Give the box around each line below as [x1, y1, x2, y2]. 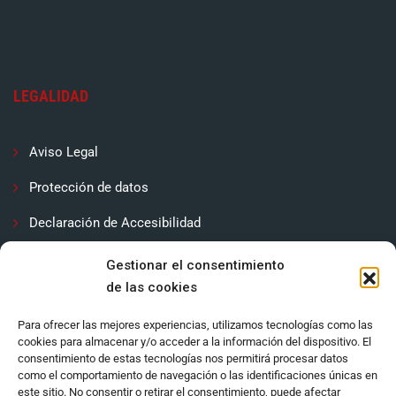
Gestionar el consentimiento [106, 257, 285, 273]
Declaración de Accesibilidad [29, 214, 201, 231]
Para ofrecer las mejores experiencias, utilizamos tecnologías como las [18, 318, 373, 331]
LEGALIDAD [13, 86, 88, 105]
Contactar [29, 249, 88, 266]
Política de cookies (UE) [29, 285, 172, 301]
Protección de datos [29, 179, 148, 195]
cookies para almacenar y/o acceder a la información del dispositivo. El [18, 335, 371, 348]
